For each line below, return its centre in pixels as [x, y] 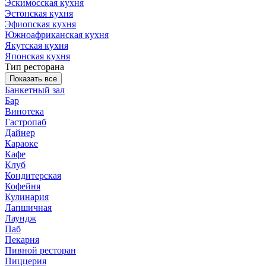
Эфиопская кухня [40, 24]
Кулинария [27, 197]
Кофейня [23, 186]
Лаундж [20, 218]
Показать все [33, 78]
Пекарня [22, 239]
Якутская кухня [37, 45]
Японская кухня [37, 56]
